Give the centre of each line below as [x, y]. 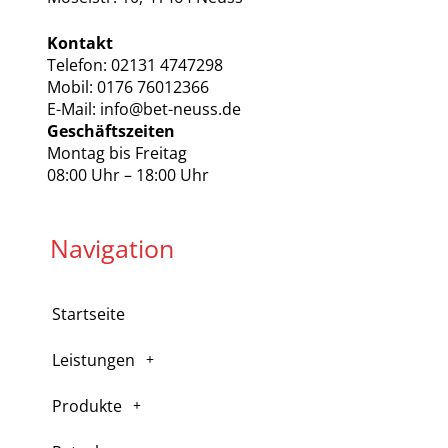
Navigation [111, 248]
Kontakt [79, 43]
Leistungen [93, 360]
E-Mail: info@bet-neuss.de [145, 109]
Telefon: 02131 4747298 [134, 65]
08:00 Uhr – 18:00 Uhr [127, 175]
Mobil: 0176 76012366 [127, 87]
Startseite [88, 314]
